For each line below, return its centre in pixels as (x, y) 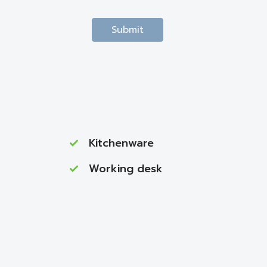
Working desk (125, 169)
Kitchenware (121, 143)
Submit (128, 30)
